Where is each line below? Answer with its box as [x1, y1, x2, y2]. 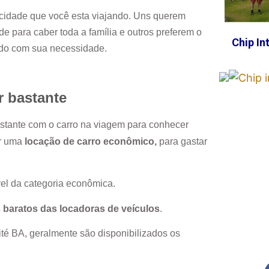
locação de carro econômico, [25, 136, 157, 147]
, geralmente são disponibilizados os [25, 228, 180, 238]
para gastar [157, 136, 207, 147]
